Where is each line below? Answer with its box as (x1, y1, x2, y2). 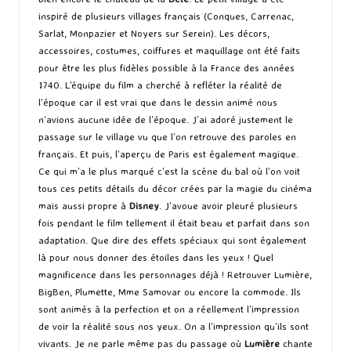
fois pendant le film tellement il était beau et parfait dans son (38, 216, 309, 230)
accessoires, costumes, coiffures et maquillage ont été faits (38, 44, 300, 57)
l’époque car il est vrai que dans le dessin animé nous (38, 96, 277, 109)
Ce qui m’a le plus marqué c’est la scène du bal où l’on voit (38, 165, 300, 178)
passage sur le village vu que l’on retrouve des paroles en (38, 130, 296, 143)
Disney (129, 199, 159, 212)
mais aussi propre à (38, 199, 129, 212)
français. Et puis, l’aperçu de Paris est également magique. (38, 147, 299, 161)
